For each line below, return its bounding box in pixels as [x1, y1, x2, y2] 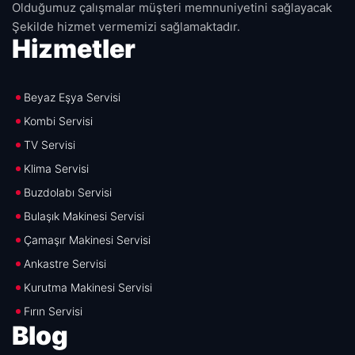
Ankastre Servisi [24, 257, 106, 270]
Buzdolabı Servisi [24, 185, 112, 199]
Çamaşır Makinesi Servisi [24, 233, 151, 246]
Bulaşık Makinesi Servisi [24, 209, 144, 223]
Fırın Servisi [24, 304, 82, 318]
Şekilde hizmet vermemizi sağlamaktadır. [12, 19, 240, 34]
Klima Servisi [24, 162, 89, 175]
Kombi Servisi [24, 114, 93, 128]
